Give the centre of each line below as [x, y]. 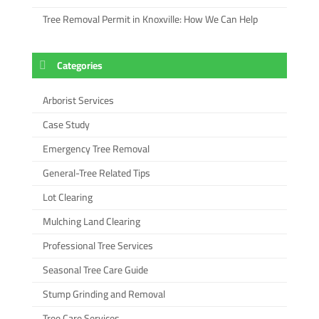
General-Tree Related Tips [96, 173]
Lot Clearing [67, 197]
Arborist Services [78, 100]
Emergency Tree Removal [96, 148]
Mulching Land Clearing [91, 221]
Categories [79, 65]
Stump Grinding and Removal [104, 294]
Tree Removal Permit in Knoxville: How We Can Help [150, 19]
